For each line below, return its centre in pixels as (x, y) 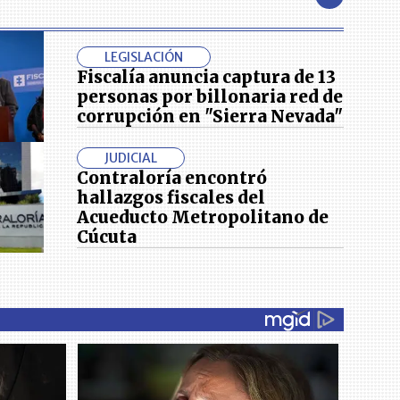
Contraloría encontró (172, 178)
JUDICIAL (131, 158)
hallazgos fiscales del (171, 197)
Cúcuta (107, 237)
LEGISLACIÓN (144, 57)
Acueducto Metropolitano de (203, 217)
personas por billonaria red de (210, 96)
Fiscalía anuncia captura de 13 (207, 77)
